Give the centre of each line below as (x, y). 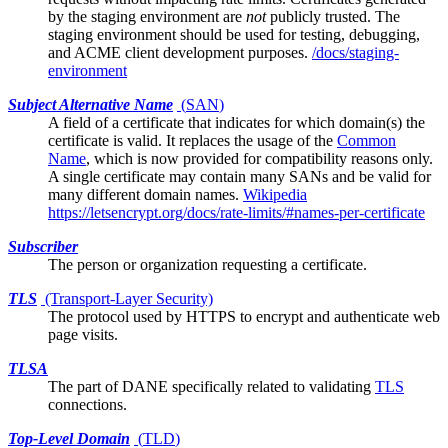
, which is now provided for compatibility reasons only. (259, 158)
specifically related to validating (271, 386)
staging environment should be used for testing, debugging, (234, 34)
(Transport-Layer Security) (127, 298)
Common (366, 140)
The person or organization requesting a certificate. (207, 264)
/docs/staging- (355, 52)
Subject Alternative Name (90, 104)
